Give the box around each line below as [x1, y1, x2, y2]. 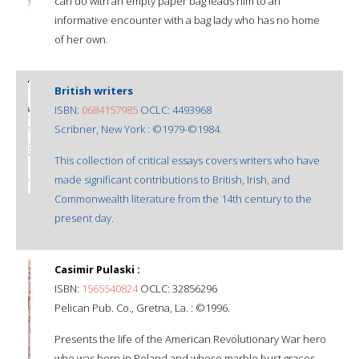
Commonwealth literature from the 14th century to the [54, 191, 312, 206]
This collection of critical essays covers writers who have [54, 152, 320, 167]
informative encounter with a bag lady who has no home [54, 12, 320, 27]
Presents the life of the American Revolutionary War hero [54, 331, 326, 346]
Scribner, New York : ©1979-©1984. [54, 121, 222, 136]
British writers [54, 83, 133, 98]
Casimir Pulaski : [54, 261, 140, 276]
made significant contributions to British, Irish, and [54, 171, 290, 187]
